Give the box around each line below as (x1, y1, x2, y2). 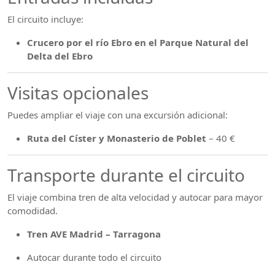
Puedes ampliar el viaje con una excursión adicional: (7, 109, 228, 121)
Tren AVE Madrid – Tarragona (27, 228, 161, 240)
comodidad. (7, 204, 58, 217)
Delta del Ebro (27, 50, 93, 62)
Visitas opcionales (7, 81, 149, 104)
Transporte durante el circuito (7, 163, 245, 187)
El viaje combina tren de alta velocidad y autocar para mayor (7, 191, 263, 203)
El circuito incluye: (7, 13, 83, 25)
